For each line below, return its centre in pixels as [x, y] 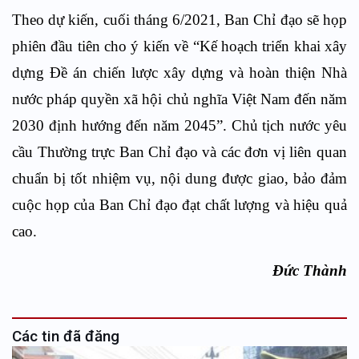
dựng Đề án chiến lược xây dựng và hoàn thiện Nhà [179, 72]
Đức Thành [266, 270]
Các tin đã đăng [66, 336]
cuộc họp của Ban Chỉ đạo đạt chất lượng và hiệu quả [179, 204]
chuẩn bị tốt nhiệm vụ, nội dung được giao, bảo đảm [179, 178]
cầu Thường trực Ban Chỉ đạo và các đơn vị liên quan [179, 151]
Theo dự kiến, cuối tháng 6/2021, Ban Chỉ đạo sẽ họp [179, 19]
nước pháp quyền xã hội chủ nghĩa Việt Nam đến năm [179, 99]
